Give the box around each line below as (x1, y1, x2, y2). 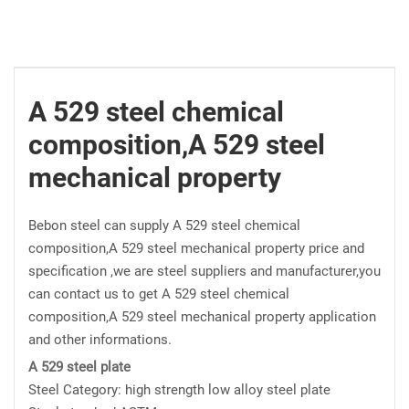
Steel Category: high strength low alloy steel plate (28, 382, 338, 398)
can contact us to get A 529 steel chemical (28, 286, 289, 302)
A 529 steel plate (28, 359, 131, 375)
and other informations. (28, 331, 172, 348)
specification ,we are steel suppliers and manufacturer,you (28, 263, 381, 279)
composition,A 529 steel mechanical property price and (28, 240, 364, 257)
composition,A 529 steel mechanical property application (28, 309, 376, 325)
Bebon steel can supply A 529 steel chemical (28, 217, 300, 234)
